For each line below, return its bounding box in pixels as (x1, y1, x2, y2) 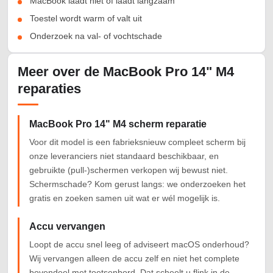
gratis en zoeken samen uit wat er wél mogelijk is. (29, 193, 220, 204)
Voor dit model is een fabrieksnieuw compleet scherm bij (29, 137, 246, 147)
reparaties (18, 81, 81, 97)
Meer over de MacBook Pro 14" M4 (18, 64, 234, 80)
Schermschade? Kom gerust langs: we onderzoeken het (29, 179, 246, 190)
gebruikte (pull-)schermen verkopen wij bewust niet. (29, 165, 228, 175)
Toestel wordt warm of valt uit (30, 13, 142, 24)
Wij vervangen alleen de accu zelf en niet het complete (29, 253, 239, 264)
